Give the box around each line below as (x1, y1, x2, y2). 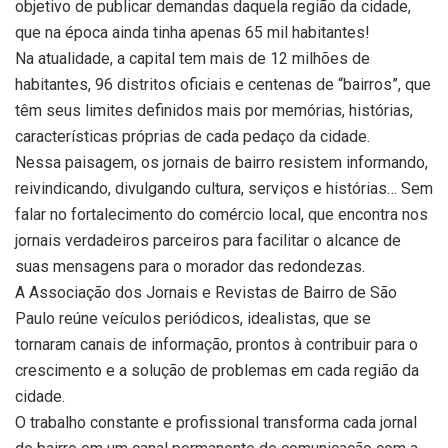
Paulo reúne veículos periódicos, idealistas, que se (15, 309, 371, 329)
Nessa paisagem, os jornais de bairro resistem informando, (15, 153, 428, 173)
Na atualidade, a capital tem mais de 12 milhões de (15, 49, 370, 69)
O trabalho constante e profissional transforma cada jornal (15, 413, 417, 433)
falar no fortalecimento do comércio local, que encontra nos (15, 205, 428, 225)
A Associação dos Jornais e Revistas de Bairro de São (15, 283, 397, 303)
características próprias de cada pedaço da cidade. (15, 127, 370, 147)
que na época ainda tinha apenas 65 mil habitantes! (15, 23, 370, 43)
